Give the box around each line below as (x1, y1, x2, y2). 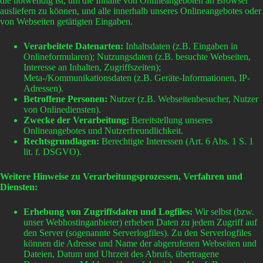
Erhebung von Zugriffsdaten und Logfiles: (23, 206, 195, 217)
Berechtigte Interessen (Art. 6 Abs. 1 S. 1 (99, 136, 254, 146)
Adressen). (23, 83, 63, 93)
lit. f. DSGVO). (23, 146, 82, 157)
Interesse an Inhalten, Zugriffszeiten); (23, 62, 161, 72)
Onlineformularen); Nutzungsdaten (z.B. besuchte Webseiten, (23, 51, 251, 62)
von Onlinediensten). (23, 104, 101, 114)
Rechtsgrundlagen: (23, 136, 99, 146)
